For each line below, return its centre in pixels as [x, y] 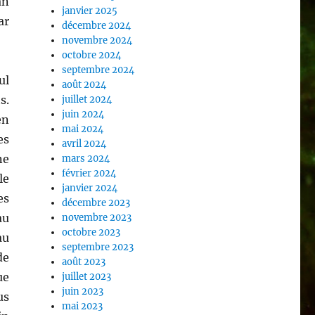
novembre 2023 [97, 218]
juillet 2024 [87, 100]
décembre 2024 [97, 26]
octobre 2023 [91, 233]
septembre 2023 [98, 247]
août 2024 [84, 85]
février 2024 [89, 174]
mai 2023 [83, 307]
